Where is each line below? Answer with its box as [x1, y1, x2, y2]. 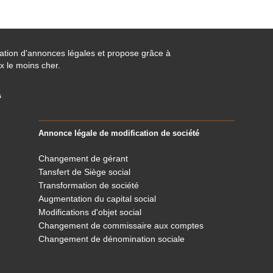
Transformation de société [38, 180, 140, 190]
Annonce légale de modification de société [38, 128, 200, 138]
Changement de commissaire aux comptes [38, 220, 204, 230]
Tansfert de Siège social [38, 166, 131, 177]
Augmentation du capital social [38, 193, 157, 204]
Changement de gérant [38, 153, 129, 163]
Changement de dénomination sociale [38, 233, 185, 244]
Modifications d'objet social [38, 207, 142, 217]
